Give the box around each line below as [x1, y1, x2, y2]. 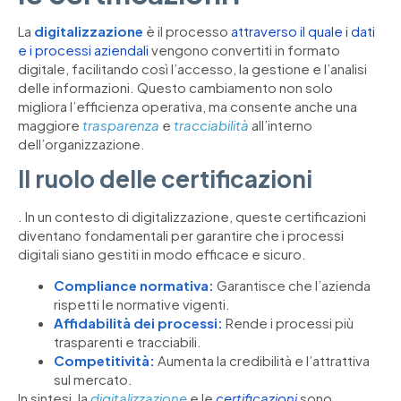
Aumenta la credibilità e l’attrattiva [155, 352, 370, 370]
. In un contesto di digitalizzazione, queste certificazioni [18, 208, 366, 226]
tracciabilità [174, 115, 249, 133]
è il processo [143, 21, 231, 39]
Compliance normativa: [54, 277, 214, 294]
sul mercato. [54, 371, 132, 388]
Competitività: [54, 352, 155, 370]
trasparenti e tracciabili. [54, 333, 201, 351]
